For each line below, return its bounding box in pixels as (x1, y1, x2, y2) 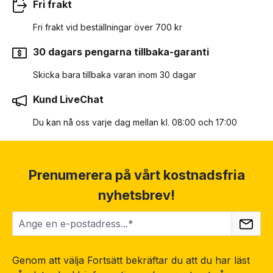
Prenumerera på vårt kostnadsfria (28, 166, 245, 183)
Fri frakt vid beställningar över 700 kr (33, 21, 182, 32)
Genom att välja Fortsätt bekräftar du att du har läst (12, 253, 250, 266)
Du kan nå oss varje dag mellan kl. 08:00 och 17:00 (33, 116, 237, 127)
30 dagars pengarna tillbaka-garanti (33, 45, 209, 58)
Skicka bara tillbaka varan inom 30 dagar (33, 69, 196, 80)
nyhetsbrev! (98, 186, 175, 203)
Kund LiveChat (33, 93, 104, 105)
